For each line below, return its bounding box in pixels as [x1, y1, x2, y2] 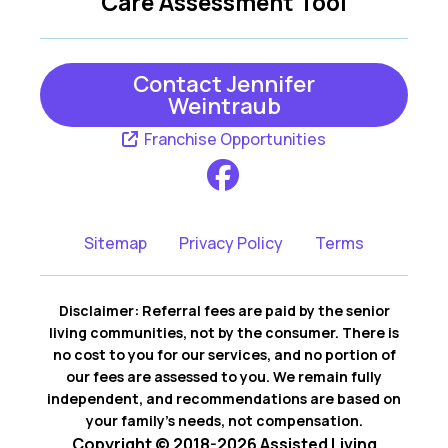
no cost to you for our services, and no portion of [52, 344, 396, 364]
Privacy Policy [179, 231, 283, 254]
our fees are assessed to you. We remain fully [66, 366, 382, 386]
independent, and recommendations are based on [47, 388, 401, 408]
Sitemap [84, 231, 147, 254]
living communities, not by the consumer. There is [49, 322, 399, 342]
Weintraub [167, 90, 281, 121]
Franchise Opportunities [141, 127, 326, 150]
